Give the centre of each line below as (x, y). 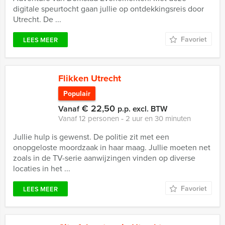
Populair (77, 93)
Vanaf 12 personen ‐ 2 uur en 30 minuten (125, 119)
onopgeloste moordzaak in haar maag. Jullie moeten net (112, 147)
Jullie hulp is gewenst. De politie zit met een (91, 137)
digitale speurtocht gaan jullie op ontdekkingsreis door (108, 9)
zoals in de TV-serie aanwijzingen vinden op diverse (104, 158)
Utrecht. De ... (37, 19)
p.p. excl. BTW (142, 109)
